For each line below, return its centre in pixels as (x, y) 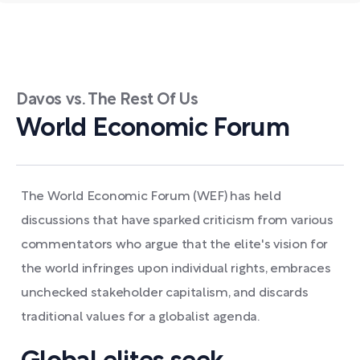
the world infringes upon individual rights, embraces (176, 269)
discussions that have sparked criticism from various (177, 221)
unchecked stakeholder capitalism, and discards (165, 293)
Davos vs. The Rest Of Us (107, 100)
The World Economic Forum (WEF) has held (151, 196)
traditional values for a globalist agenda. (140, 317)
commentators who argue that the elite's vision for (174, 245)
